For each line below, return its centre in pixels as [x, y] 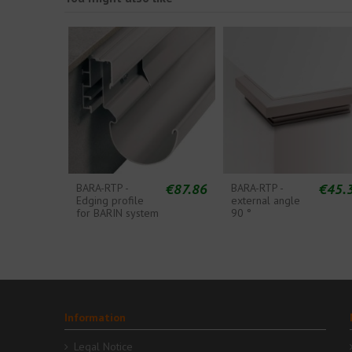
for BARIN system [118, 213]
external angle [265, 200]
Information [95, 318]
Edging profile [110, 200]
